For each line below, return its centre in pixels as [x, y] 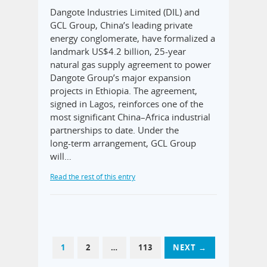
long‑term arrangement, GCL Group [123, 143]
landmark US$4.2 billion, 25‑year [118, 52]
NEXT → [190, 248]
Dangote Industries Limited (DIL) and [125, 12]
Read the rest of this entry [93, 177]
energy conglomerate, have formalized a [133, 38]
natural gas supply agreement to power [131, 65]
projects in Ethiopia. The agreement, [124, 91]
